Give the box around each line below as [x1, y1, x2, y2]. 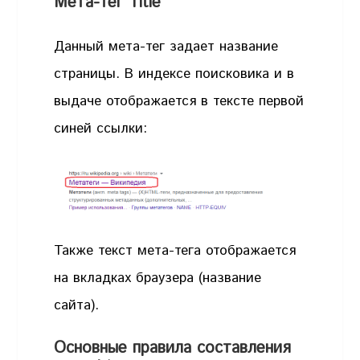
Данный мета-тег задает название [54, 37, 279, 57]
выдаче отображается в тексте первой [54, 92, 305, 112]
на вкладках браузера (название [54, 268, 262, 288]
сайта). [54, 295, 100, 315]
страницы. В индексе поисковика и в [54, 64, 295, 84]
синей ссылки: [54, 119, 148, 139]
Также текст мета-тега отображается [54, 240, 297, 260]
